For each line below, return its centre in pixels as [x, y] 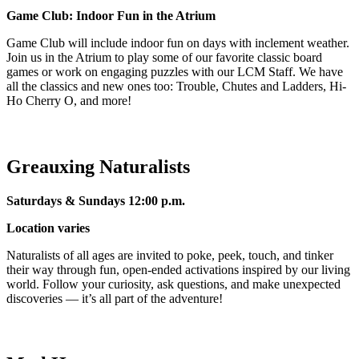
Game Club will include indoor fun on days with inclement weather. [178, 43]
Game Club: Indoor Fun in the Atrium [111, 16]
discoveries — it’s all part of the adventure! [115, 298]
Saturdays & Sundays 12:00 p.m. [96, 200]
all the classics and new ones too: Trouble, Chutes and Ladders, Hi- [176, 87]
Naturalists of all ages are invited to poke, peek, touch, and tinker [170, 255]
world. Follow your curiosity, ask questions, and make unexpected [173, 284]
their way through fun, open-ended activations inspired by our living [178, 269]
